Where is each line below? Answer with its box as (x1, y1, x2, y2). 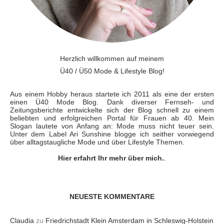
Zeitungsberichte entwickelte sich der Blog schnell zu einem (10, 106, 214, 114)
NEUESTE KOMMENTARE (69, 192, 154, 201)
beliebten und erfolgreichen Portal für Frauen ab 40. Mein (10, 114, 214, 122)
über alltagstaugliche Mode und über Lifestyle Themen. (10, 138, 184, 146)
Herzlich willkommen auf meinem (60, 54, 164, 63)
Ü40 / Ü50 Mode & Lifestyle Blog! (59, 67, 164, 75)
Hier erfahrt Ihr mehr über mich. (58, 154, 164, 162)
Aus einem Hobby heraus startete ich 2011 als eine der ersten (10, 90, 214, 98)
